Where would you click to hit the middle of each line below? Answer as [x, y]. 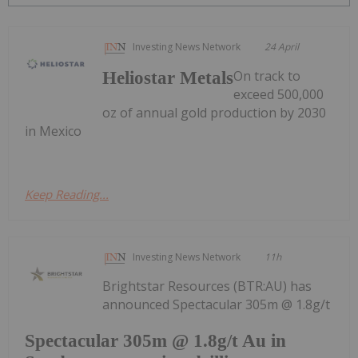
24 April [282, 46]
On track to [267, 76]
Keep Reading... [67, 194]
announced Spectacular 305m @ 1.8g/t [217, 304]
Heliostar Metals [168, 78]
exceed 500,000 [279, 94]
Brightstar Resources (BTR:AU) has [207, 286]
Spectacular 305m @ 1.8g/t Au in [155, 341]
